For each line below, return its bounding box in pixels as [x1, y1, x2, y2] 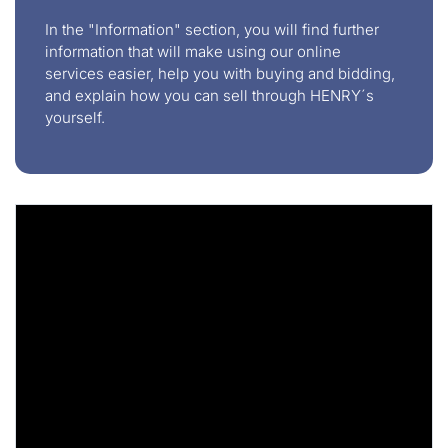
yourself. [45, 107, 105, 127]
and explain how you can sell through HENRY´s [45, 85, 374, 105]
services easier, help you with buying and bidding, [45, 63, 395, 83]
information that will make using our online [45, 41, 341, 61]
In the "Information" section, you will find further [45, 19, 379, 39]
